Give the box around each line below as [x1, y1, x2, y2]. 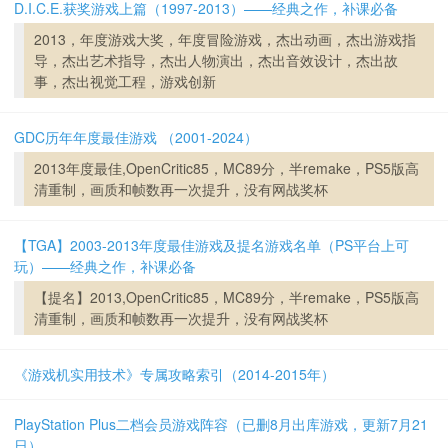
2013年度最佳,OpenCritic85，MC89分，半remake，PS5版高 [34, 158, 419, 178]
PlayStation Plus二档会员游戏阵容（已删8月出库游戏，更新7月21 [14, 414, 428, 434]
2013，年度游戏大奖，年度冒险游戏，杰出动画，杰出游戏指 [34, 29, 416, 49]
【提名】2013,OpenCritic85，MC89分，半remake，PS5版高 [34, 287, 419, 307]
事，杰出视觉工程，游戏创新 [34, 71, 216, 91]
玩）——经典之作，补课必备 [14, 256, 196, 276]
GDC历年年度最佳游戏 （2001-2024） [14, 127, 258, 147]
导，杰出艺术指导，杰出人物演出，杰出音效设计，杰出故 [34, 50, 398, 70]
